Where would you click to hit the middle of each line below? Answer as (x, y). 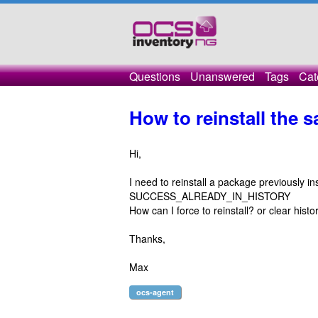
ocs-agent (155, 292)
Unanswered (223, 76)
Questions (155, 76)
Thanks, (147, 238)
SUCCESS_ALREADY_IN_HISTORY (210, 196)
